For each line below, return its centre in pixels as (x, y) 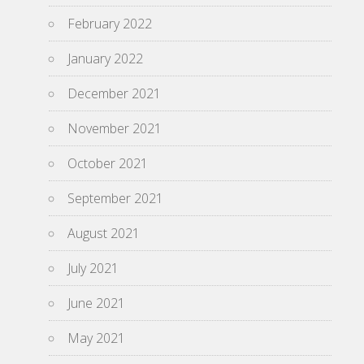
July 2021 (93, 268)
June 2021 (96, 303)
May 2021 (96, 338)
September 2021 (115, 198)
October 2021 (108, 163)
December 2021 (114, 93)
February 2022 (110, 24)
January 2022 (105, 58)
